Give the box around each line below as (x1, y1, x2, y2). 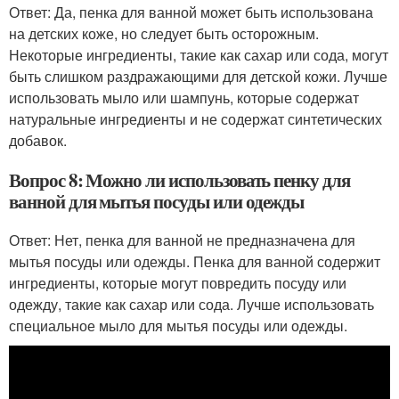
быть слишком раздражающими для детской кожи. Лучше (9, 66, 387, 86)
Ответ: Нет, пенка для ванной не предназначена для (9, 230, 355, 250)
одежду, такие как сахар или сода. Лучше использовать (9, 294, 374, 314)
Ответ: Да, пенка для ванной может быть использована (9, 2, 373, 22)
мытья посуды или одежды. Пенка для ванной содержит (9, 251, 380, 272)
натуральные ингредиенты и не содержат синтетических (9, 109, 382, 129)
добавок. (9, 130, 67, 151)
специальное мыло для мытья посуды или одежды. (9, 315, 347, 336)
